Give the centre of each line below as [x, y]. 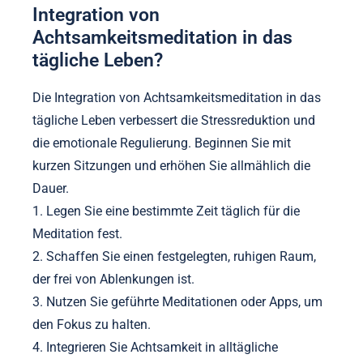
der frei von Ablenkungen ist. [113, 280]
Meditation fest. [77, 234]
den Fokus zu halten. [92, 325]
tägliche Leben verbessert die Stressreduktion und [174, 121]
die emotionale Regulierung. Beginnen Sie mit [162, 143]
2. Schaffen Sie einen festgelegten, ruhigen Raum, [174, 257]
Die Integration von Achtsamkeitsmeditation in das [177, 98]
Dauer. [51, 189]
